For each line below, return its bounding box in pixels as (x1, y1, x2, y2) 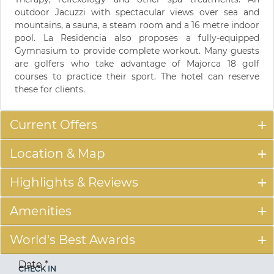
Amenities (10, 204, 72, 219)
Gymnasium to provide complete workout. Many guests (15, 45, 259, 57)
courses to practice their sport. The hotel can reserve (15, 71, 259, 83)
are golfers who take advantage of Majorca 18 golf (15, 58, 259, 70)
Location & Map (10, 146, 105, 161)
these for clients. (15, 84, 85, 95)
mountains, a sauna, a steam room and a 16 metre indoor (15, 20, 259, 31)
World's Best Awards (10, 232, 135, 248)
